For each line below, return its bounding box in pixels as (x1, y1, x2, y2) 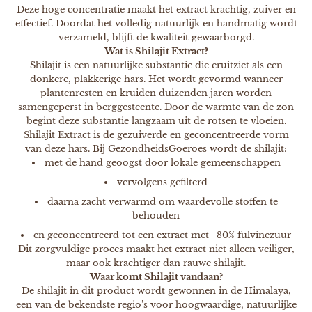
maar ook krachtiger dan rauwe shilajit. (66, 256, 246, 269)
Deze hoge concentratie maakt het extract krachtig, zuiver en (16, 3, 296, 16)
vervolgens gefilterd (117, 176, 208, 189)
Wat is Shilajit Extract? (104, 45, 208, 58)
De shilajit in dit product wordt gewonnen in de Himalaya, (21, 284, 291, 297)
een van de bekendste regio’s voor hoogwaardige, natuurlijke (15, 298, 297, 311)
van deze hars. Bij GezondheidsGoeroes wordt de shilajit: (25, 143, 287, 155)
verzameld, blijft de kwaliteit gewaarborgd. (58, 31, 254, 44)
